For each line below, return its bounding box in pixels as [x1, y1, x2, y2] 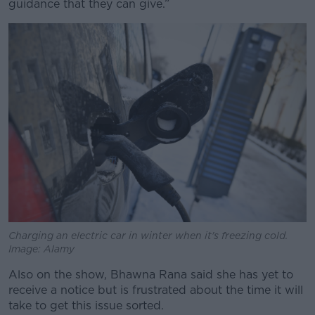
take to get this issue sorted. [8, 298, 164, 312]
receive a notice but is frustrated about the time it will [8, 283, 303, 297]
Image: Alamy [8, 243, 75, 255]
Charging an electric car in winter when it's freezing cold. [8, 229, 288, 241]
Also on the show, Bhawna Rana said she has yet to [8, 267, 293, 281]
